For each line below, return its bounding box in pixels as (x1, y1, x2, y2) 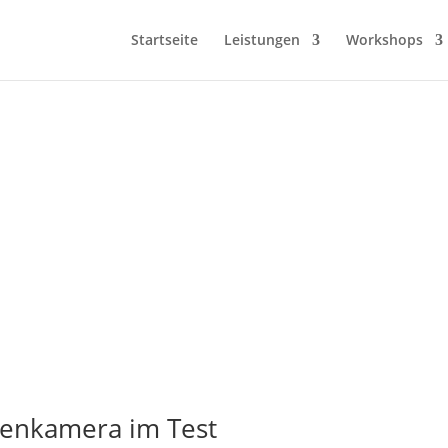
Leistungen (224, 30, 300, 49)
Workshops (346, 30, 423, 49)
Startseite (131, 30, 198, 49)
